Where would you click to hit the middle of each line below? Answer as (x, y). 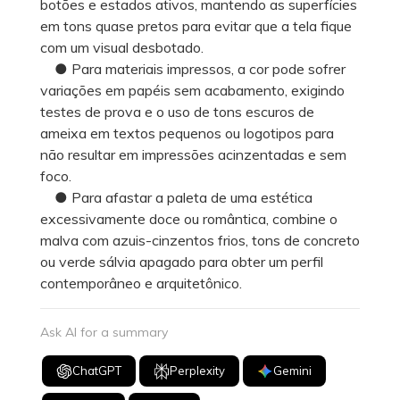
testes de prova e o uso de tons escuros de (177, 111)
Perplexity (198, 371)
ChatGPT (97, 371)
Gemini (293, 371)
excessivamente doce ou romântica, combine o (189, 218)
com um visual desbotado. (122, 47)
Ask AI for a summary (104, 332)
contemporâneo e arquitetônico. (141, 283)
